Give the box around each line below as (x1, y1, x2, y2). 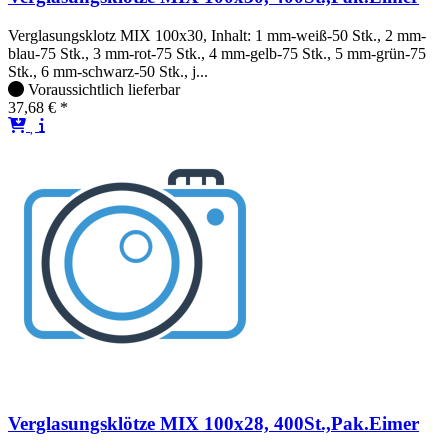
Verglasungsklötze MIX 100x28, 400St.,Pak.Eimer (8, 413, 419, 435)
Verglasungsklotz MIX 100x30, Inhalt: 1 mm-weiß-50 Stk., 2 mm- (8, 26, 426, 44)
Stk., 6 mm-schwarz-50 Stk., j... (8, 62, 208, 80)
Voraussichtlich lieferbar (28, 80, 180, 98)
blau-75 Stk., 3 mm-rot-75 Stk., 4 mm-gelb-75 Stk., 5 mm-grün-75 (8, 44, 426, 62)
